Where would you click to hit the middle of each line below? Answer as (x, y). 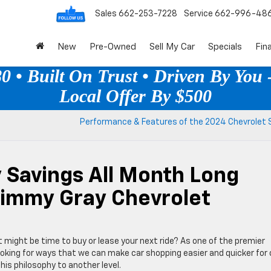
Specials (225, 47)
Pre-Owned (113, 47)
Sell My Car (172, 47)
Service (198, 14)
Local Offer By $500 (135, 96)
